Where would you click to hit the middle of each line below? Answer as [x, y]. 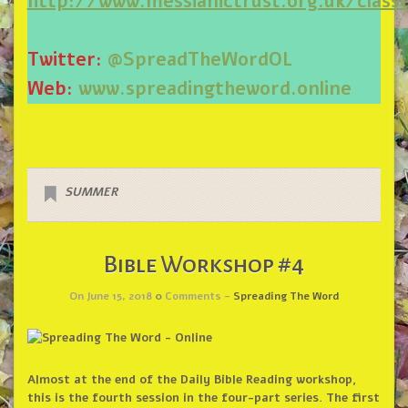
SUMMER [91, 193]
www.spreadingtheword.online [214, 89]
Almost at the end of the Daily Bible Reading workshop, [191, 380]
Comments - [198, 296]
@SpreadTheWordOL [199, 60]
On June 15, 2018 [112, 296]
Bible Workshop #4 [204, 265]
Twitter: [67, 60]
